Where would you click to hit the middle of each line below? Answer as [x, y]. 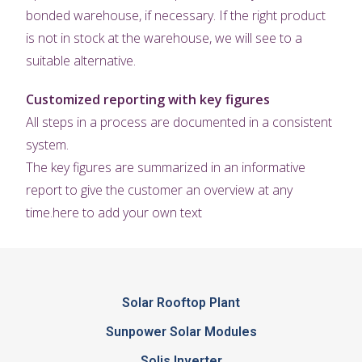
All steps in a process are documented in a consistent [179, 122]
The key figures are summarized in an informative [166, 168]
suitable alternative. [81, 61]
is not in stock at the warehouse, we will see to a [164, 38]
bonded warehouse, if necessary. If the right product [176, 16]
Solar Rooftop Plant [181, 303]
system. [48, 145]
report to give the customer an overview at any [160, 190]
